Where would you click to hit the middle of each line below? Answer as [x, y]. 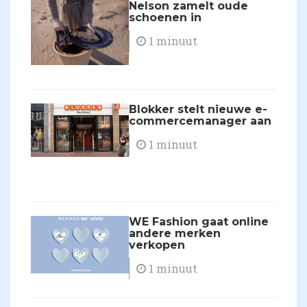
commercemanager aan [200, 121]
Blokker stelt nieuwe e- [198, 110]
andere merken [175, 234]
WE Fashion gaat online [199, 222]
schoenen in [165, 17]
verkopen [157, 245]
